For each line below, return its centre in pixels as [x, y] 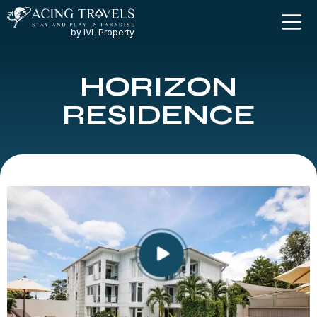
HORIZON [158, 87]
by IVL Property [103, 33]
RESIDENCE [158, 115]
